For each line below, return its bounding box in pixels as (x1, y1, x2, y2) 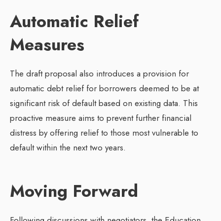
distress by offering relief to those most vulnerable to (10, 127, 198, 139)
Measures (10, 33, 84, 57)
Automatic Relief (10, 9, 139, 34)
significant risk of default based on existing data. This (10, 97, 198, 110)
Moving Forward (10, 179, 138, 204)
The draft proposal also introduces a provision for (10, 68, 189, 80)
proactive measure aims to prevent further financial (10, 112, 191, 124)
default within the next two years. (10, 142, 126, 154)
